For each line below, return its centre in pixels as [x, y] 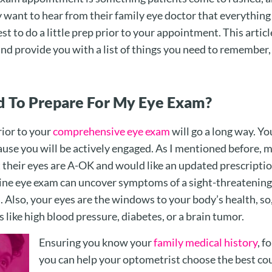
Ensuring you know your [96, 242]
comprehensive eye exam [111, 131]
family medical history [206, 242]
